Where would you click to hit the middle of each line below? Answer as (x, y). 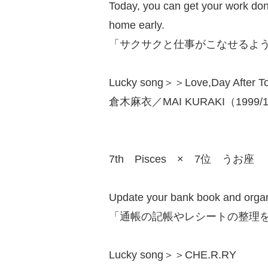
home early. (137, 25)
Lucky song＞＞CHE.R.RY (173, 255)
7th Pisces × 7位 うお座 (182, 159)
